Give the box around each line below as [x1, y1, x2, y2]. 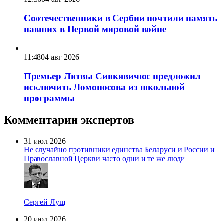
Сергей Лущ [24, 197, 65, 206]
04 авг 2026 [41, 53, 79, 61]
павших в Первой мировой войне [24, 24, 166, 35]
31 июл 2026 [24, 136, 66, 145]
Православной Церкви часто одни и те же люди [24, 154, 185, 163]
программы [24, 92, 74, 103]
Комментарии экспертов [4, 113, 134, 126]
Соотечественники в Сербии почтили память [24, 13, 217, 24]
